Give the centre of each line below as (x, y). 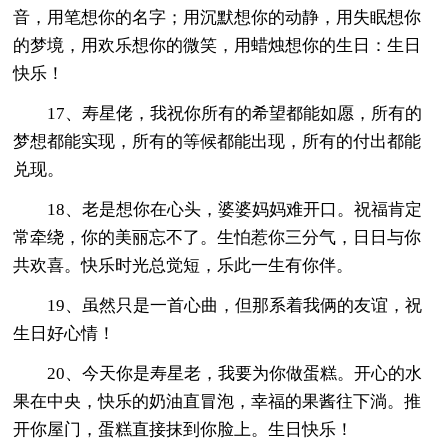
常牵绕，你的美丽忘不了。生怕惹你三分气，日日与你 (217, 237)
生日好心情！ (64, 333)
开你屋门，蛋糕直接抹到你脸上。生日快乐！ (183, 429)
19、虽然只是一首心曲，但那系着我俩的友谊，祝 (235, 305)
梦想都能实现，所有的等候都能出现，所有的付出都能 (217, 141)
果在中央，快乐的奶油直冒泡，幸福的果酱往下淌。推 (217, 401)
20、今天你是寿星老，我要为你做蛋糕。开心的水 (235, 373)
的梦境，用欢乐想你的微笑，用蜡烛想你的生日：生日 (217, 45)
